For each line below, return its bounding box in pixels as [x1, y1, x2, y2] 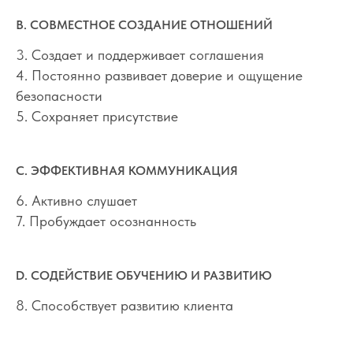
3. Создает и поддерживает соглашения [16, 46, 264, 63]
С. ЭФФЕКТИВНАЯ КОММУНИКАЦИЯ [16, 162, 238, 178]
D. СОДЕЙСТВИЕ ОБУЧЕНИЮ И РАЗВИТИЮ [16, 267, 272, 283]
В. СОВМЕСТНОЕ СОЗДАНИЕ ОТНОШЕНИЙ [16, 17, 273, 32]
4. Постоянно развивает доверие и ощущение [16, 66, 303, 84]
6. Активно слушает [16, 191, 137, 209]
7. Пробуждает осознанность [16, 212, 196, 229]
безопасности [16, 87, 102, 104]
